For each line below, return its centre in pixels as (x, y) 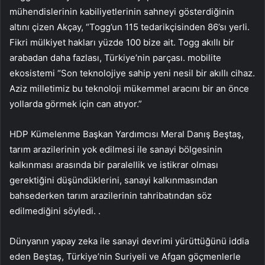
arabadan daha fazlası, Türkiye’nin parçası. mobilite (115, 57)
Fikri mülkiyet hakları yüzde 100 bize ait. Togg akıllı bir (122, 42)
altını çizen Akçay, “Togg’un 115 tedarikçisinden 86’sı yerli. (130, 27)
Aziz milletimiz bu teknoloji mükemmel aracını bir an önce (129, 88)
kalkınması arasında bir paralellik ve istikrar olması (114, 164)
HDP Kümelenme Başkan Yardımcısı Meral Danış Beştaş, (127, 134)
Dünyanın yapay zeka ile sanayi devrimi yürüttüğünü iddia (129, 241)
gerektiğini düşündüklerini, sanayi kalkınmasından (114, 180)
